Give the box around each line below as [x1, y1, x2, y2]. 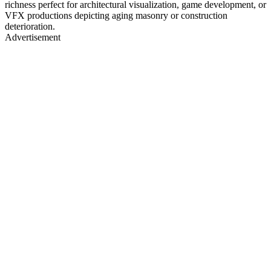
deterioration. [5, 21, 55, 31]
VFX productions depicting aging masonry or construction [5, 10, 227, 21]
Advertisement [5, 31, 60, 42]
